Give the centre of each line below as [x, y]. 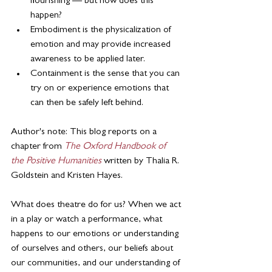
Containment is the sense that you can [106, 74]
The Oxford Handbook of [117, 147]
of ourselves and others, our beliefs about [93, 249]
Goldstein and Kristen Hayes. [67, 176]
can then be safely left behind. [87, 103]
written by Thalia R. [143, 161]
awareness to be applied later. [88, 59]
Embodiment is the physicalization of [102, 30]
